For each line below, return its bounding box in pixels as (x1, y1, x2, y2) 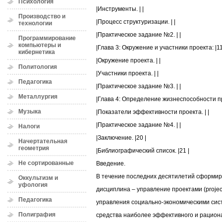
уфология (18, 181, 48, 188)
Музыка (18, 108, 41, 115)
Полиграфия (18, 211, 55, 218)
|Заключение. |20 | (96, 134, 146, 142)
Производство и (18, 13, 65, 20)
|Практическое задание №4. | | (96, 121, 181, 129)
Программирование (18, 35, 76, 42)
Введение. (96, 160, 125, 167)
